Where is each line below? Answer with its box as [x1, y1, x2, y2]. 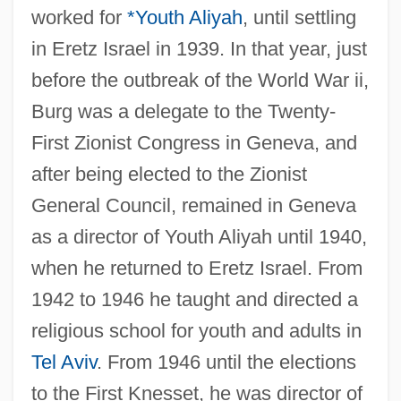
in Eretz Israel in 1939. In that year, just [30, 37, 367, 60]
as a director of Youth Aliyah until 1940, [30, 225, 367, 248]
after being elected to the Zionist [30, 162, 307, 185]
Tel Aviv [30, 350, 97, 373]
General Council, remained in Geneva [30, 193, 356, 217]
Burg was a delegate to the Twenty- [30, 99, 336, 123]
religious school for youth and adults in [30, 319, 362, 342]
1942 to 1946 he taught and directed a [30, 287, 358, 311]
